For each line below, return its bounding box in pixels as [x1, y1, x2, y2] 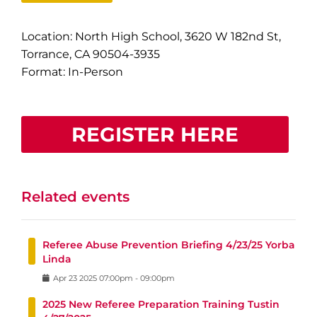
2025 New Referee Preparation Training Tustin [42, 298, 279, 311]
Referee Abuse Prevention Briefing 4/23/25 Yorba [42, 238, 295, 251]
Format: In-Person [21, 65, 123, 79]
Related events [21, 188, 129, 205]
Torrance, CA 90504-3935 [21, 47, 160, 61]
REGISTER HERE [71, 122, 238, 146]
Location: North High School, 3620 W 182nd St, [21, 30, 281, 43]
